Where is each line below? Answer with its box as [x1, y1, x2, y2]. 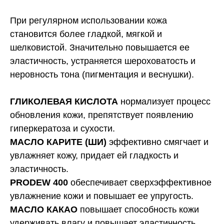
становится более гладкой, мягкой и [10, 28, 162, 39]
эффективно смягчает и [106, 136, 208, 147]
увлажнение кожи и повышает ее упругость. [10, 190, 193, 201]
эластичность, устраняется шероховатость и [10, 55, 195, 66]
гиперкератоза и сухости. [10, 123, 115, 133]
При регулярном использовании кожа [10, 15, 167, 25]
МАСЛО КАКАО [10, 204, 77, 214]
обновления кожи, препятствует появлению [10, 109, 193, 120]
